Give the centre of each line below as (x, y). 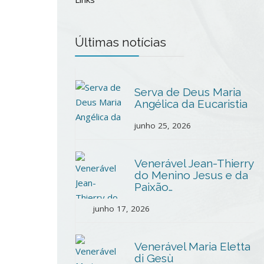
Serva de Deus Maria (188, 92)
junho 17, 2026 (121, 209)
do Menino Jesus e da (191, 175)
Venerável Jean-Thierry (194, 163)
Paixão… (154, 187)
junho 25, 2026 (163, 126)
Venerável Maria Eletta (192, 246)
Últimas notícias (121, 42)
